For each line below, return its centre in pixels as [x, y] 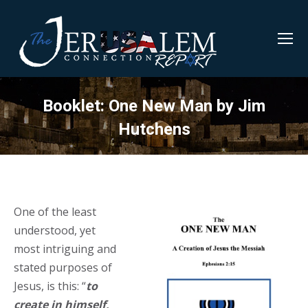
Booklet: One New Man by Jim [154, 106]
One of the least [55, 212]
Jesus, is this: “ [50, 286]
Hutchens [154, 129]
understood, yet [55, 230]
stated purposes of [63, 267]
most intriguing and [65, 249]
